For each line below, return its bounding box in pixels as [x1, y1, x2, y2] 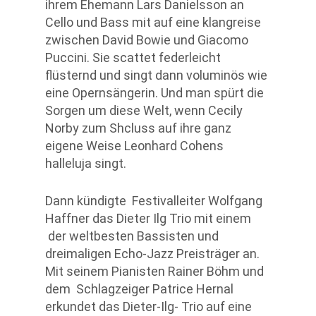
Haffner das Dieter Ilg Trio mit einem [45, 211, 251, 226]
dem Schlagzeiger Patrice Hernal [45, 281, 233, 297]
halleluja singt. [45, 156, 126, 171]
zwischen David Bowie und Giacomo [45, 32, 248, 48]
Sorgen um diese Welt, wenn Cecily [45, 103, 243, 119]
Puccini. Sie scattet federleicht [45, 50, 221, 66]
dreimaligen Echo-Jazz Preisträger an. [45, 246, 260, 262]
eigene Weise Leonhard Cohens [45, 138, 224, 154]
